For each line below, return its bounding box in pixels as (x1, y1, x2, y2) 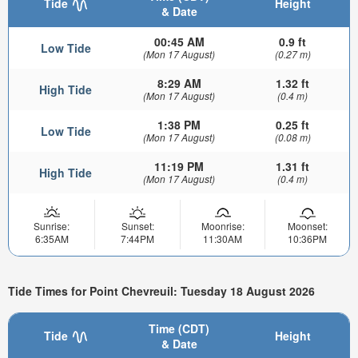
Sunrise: (34, 219, 70, 233)
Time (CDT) (149, 320, 209, 336)
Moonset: (287, 219, 328, 233)
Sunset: (121, 219, 154, 233)
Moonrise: (201, 219, 245, 233)
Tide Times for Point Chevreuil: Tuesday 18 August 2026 (8, 282, 315, 299)
